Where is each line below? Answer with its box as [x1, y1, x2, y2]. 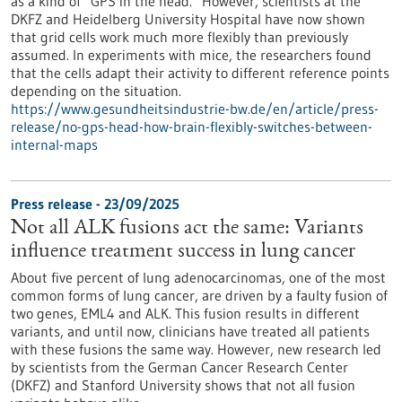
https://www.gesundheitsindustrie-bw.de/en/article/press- [11, 100, 379, 118]
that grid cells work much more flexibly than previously [11, 28, 348, 46]
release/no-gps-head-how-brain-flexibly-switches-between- [11, 118, 372, 135]
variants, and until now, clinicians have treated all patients [11, 322, 370, 340]
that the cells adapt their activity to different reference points [11, 64, 389, 82]
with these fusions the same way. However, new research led [11, 340, 381, 358]
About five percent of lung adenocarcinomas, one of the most [11, 268, 386, 286]
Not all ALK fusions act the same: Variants [11, 218, 363, 240]
